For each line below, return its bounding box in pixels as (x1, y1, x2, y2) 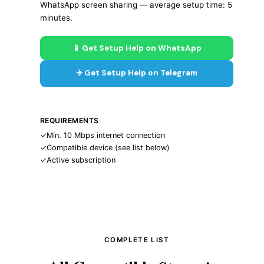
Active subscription (47, 155, 115, 164)
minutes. (40, 12, 72, 22)
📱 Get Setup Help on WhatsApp (72, 42, 202, 53)
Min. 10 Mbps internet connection (47, 130, 165, 140)
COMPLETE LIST (104, 236, 169, 245)
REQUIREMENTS (40, 115, 99, 125)
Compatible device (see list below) (47, 143, 170, 152)
